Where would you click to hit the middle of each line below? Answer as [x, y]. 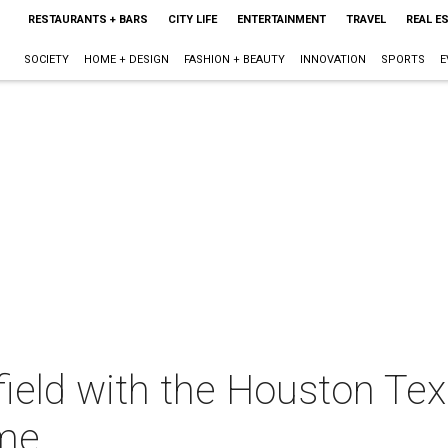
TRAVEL [365, 19]
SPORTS [402, 59]
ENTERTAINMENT [281, 19]
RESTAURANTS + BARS [87, 19]
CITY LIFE [192, 19]
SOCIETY [46, 59]
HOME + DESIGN [126, 59]
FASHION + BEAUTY [234, 59]
